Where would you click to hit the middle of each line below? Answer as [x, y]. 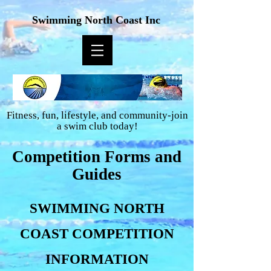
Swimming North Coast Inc [96, 20]
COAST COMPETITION [97, 234]
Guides [97, 174]
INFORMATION [97, 259]
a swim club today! [97, 126]
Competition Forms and [97, 157]
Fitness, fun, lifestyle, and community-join [97, 115]
